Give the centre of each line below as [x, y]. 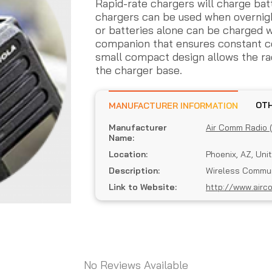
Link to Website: [143, 187]
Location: [128, 155]
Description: [134, 171]
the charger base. [139, 70]
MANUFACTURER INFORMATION [209, 106]
